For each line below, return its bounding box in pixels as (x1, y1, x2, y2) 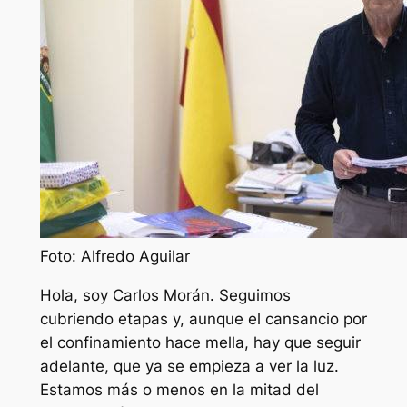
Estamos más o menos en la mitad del (39, 381, 319, 400)
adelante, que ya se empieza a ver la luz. (39, 357, 339, 376)
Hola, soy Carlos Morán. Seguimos (39, 286, 291, 305)
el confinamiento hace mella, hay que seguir (39, 333, 361, 352)
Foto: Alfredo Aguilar (39, 247, 190, 266)
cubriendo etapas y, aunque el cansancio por (39, 310, 367, 329)
